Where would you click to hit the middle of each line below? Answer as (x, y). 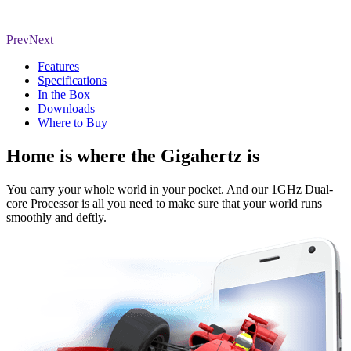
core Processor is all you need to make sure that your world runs (164, 204)
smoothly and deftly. (56, 218)
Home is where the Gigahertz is (133, 156)
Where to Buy (72, 123)
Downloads (66, 109)
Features (58, 67)
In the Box (64, 95)
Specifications (72, 81)
